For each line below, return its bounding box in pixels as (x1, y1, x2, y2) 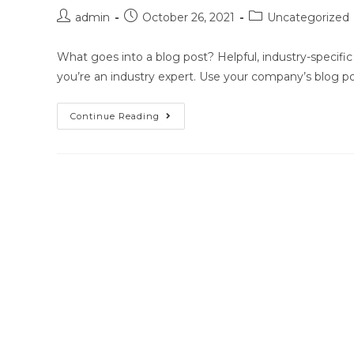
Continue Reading (70, 111, 160, 122)
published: (123, 25, 179, 40)
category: (248, 25, 300, 40)
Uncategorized (267, 10, 349, 24)
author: (56, 25, 95, 40)
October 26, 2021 (142, 10, 235, 24)
